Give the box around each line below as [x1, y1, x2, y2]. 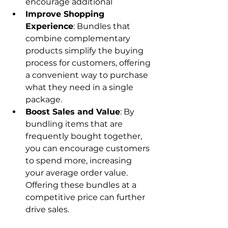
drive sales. [25, 205, 69, 215]
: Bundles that [73, 21, 132, 32]
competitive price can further [25, 192, 147, 203]
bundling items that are [25, 119, 125, 129]
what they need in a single [25, 82, 135, 93]
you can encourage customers [25, 144, 152, 154]
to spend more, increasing [25, 156, 134, 166]
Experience [25, 21, 73, 32]
